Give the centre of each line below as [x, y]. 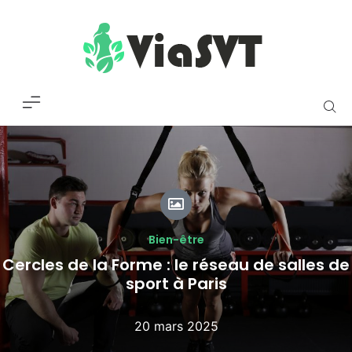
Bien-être [176, 240]
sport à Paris [176, 284]
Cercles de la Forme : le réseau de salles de [176, 265]
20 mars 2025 [176, 326]
